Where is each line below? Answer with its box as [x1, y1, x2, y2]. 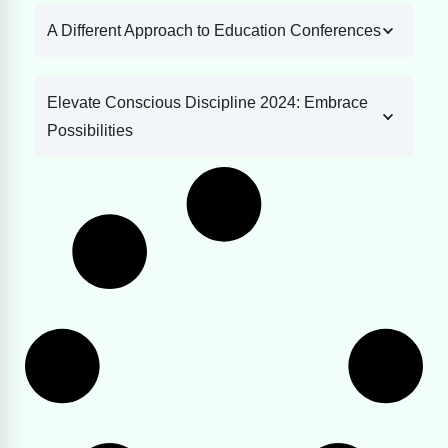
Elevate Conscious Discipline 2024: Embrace [47, 94, 368, 112]
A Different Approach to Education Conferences [47, 22, 381, 40]
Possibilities [47, 122, 133, 140]
